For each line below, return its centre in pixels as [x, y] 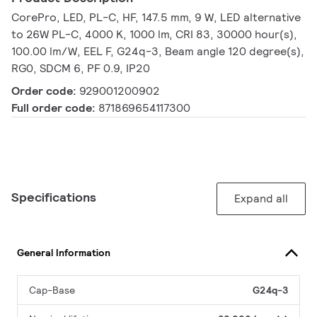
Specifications [54, 197]
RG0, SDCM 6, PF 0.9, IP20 [81, 69]
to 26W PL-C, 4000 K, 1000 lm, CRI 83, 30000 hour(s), [154, 35]
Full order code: [55, 108]
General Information [64, 252]
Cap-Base [52, 290]
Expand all [261, 199]
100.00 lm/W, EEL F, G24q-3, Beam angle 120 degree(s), [158, 52]
